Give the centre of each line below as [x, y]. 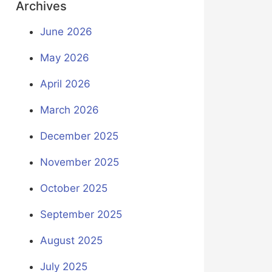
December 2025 [79, 136]
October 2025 [73, 189]
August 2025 [71, 241]
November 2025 [79, 162]
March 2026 [69, 110]
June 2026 [66, 32]
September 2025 [81, 215]
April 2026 [65, 84]
